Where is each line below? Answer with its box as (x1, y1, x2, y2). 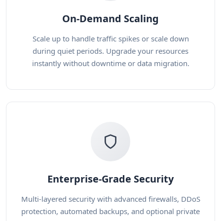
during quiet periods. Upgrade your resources (33, 46, 188, 56)
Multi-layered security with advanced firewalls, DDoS (21, 194, 200, 204)
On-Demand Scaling (62, 12, 159, 25)
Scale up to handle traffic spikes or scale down (32, 34, 189, 43)
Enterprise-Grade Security (47, 172, 174, 185)
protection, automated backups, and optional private (21, 206, 200, 216)
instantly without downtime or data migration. (32, 58, 189, 68)
